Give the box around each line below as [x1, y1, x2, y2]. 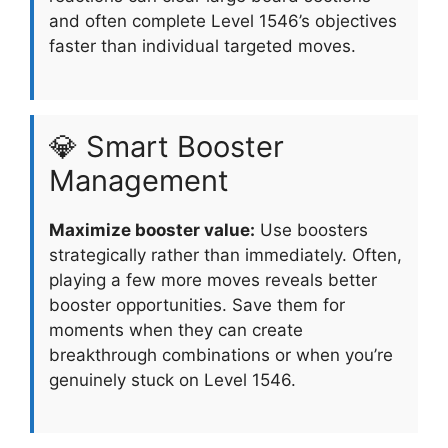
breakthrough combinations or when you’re [49, 344, 393, 365]
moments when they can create [49, 319, 303, 340]
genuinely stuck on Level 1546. [49, 369, 296, 390]
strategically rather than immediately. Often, [49, 244, 402, 265]
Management [49, 162, 229, 198]
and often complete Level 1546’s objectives [49, 11, 397, 32]
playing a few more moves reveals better [49, 269, 377, 290]
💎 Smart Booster [49, 128, 284, 164]
